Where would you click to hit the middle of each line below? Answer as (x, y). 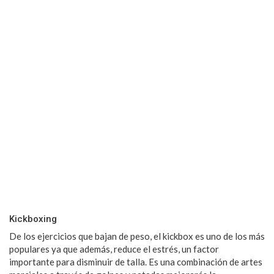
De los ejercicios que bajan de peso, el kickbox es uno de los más (137, 236)
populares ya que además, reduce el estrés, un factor (114, 249)
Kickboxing (33, 219)
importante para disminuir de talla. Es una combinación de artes (136, 261)
